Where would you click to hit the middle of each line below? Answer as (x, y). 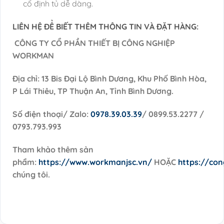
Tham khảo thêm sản (53, 149)
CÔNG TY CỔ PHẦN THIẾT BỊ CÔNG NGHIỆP (95, 43)
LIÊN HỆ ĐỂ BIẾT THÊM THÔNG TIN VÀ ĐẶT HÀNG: (105, 27)
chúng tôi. (31, 174)
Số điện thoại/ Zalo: (51, 114)
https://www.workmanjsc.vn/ (96, 162)
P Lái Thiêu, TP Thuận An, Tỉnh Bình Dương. (93, 91)
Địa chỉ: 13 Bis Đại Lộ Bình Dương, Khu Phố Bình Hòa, (109, 79)
